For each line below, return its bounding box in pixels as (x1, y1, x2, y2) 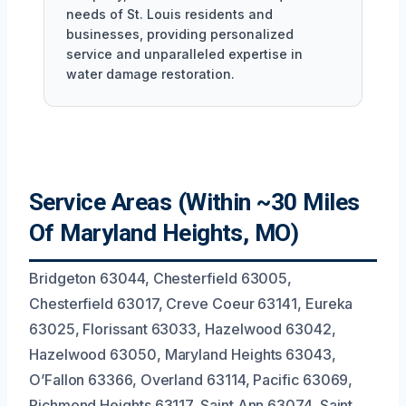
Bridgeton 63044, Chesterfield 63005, (29, 268, 293, 287)
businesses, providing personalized (66, 25, 294, 42)
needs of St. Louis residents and (66, 5, 273, 22)
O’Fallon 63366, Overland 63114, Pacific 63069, (29, 370, 353, 389)
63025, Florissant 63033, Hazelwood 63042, (29, 319, 336, 338)
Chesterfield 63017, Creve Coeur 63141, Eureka (29, 294, 353, 313)
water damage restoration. (66, 65, 235, 82)
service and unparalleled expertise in (66, 45, 303, 62)
